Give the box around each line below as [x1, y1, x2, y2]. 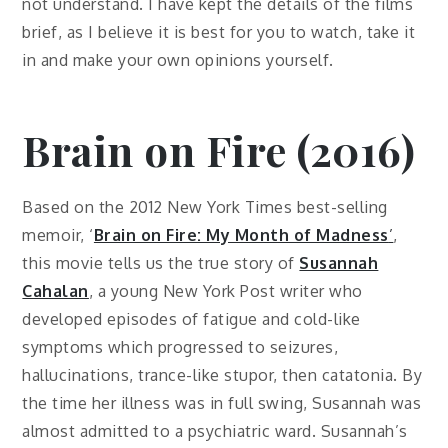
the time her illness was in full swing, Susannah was [22, 393, 422, 414]
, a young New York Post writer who [88, 281, 363, 302]
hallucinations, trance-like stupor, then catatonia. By [22, 365, 423, 386]
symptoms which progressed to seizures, [22, 337, 339, 358]
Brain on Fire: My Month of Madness [93, 225, 389, 246]
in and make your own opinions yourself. [22, 50, 339, 71]
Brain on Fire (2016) [22, 122, 416, 179]
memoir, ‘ [22, 225, 94, 246]
